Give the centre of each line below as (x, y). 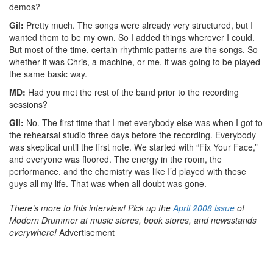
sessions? (28, 104)
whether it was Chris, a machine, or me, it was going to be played (135, 61)
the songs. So (230, 49)
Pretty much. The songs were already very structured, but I (138, 25)
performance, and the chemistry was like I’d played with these (128, 171)
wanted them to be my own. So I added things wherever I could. (132, 37)
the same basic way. (48, 73)
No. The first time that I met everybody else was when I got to (143, 122)
